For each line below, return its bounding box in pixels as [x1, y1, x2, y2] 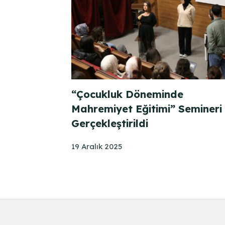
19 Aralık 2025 [71, 142, 122, 152]
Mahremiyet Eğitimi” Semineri [71, 102, 222, 116]
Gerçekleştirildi [71, 117, 148, 130]
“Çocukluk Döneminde [71, 88, 183, 101]
